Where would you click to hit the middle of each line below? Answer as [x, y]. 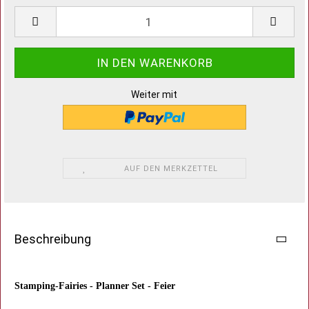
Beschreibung [53, 239]
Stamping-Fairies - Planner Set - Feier [95, 286]
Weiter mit [154, 94]
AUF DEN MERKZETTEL [171, 169]
